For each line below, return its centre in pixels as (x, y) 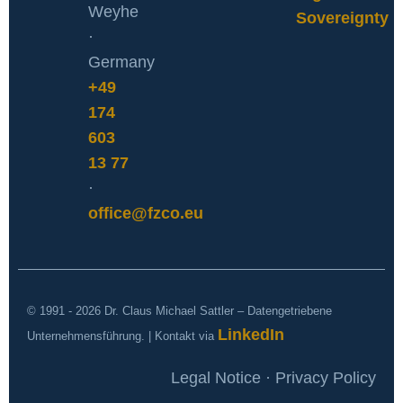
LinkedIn (251, 334)
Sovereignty (342, 18)
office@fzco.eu (146, 213)
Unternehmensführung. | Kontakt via (122, 336)
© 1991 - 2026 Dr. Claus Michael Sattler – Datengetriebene (179, 310)
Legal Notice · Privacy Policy (273, 377)
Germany (121, 62)
